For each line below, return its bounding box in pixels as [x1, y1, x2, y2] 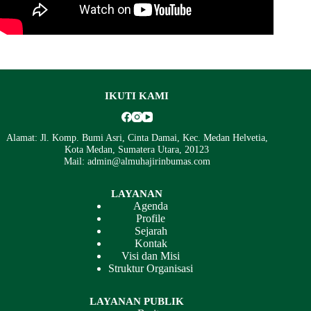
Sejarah [134, 225, 167, 237]
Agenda [133, 200, 169, 212]
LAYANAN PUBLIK [90, 296, 185, 308]
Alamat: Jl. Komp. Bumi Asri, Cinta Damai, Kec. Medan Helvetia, [6, 132, 268, 144]
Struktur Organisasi [108, 262, 194, 275]
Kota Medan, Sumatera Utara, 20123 [65, 144, 210, 155]
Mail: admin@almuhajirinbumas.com [63, 155, 210, 167]
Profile [136, 212, 166, 225]
